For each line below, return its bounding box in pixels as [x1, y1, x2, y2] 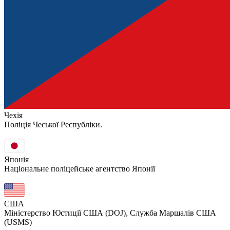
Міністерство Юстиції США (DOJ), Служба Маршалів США [4, 208, 216, 217]
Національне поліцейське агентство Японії [4, 164, 155, 173]
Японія [4, 155, 29, 164]
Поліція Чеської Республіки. [4, 120, 102, 129]
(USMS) [4, 217, 32, 226]
